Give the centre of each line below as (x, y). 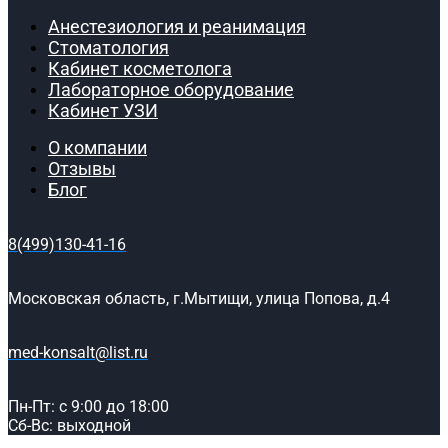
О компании (97, 147)
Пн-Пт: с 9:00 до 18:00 (88, 406)
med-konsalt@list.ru (78, 352)
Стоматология (108, 47)
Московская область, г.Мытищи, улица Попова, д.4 (199, 298)
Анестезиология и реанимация (177, 26)
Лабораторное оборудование (171, 89)
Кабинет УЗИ (103, 110)
